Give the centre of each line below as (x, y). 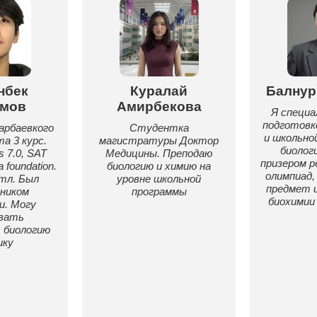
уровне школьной (159, 179)
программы (159, 191)
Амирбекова (159, 106)
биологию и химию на (159, 166)
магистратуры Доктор (159, 140)
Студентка (159, 128)
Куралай (159, 91)
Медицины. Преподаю (159, 153)
